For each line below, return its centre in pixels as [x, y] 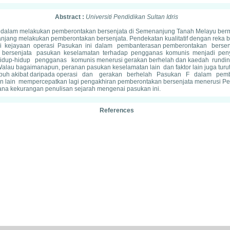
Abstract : [70, 17]
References [117, 110]
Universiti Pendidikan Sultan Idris [132, 17]
